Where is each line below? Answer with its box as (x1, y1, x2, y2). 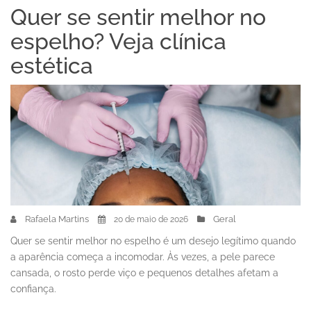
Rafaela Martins (25, 214, 89, 225)
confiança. (10, 283, 56, 295)
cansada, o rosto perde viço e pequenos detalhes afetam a (10, 267, 278, 279)
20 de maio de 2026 (114, 215, 188, 225)
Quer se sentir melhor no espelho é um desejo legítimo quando (10, 235, 296, 247)
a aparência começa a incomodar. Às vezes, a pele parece (10, 251, 275, 263)
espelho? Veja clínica (10, 28, 226, 54)
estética (10, 53, 93, 78)
